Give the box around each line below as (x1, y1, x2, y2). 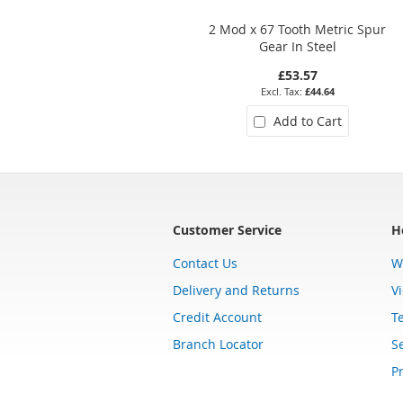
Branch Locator (173, 335, 264, 353)
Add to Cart (273, 112, 342, 130)
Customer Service (173, 220, 282, 238)
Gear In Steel (258, 37, 336, 55)
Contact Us (173, 254, 237, 272)
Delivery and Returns (173, 281, 300, 299)
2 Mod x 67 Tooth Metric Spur (209, 20, 387, 38)
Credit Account (173, 308, 262, 326)
